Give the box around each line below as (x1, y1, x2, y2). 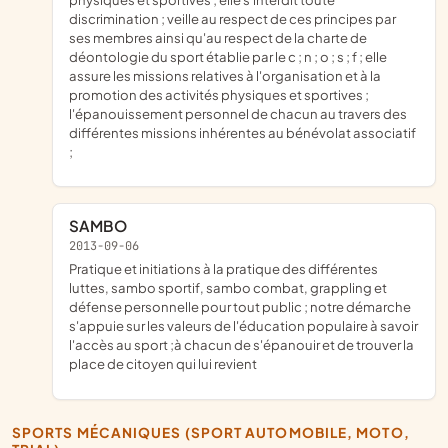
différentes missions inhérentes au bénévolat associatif (69, 123, 416, 141)
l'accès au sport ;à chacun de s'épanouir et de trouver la (69, 336, 414, 354)
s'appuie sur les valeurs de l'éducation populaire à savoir (69, 317, 418, 335)
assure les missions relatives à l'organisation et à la (69, 66, 381, 84)
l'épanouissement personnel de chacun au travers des (69, 104, 407, 122)
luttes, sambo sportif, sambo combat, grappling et (69, 279, 387, 297)
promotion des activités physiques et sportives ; (69, 85, 369, 103)
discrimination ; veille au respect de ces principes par (69, 9, 396, 27)
